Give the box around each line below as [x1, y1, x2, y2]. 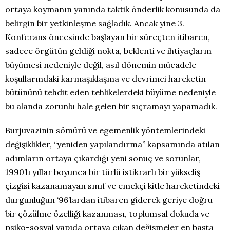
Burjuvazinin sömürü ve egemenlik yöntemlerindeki [5, 125, 205, 136]
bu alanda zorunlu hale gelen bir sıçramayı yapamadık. [5, 101, 217, 111]
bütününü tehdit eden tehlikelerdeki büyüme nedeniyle [5, 87, 216, 98]
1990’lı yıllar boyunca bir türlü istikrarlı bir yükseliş [5, 167, 200, 177]
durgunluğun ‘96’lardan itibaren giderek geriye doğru [5, 195, 213, 205]
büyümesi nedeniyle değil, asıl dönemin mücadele [5, 60, 196, 70]
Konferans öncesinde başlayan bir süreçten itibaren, [5, 32, 210, 42]
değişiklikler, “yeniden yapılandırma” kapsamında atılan [5, 139, 220, 149]
